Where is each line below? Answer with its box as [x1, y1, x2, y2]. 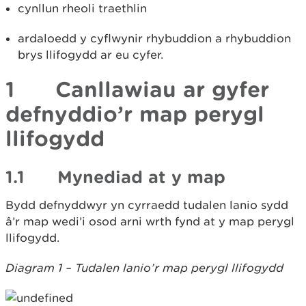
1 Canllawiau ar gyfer [5, 76, 269, 101]
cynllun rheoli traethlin [18, 1, 147, 15]
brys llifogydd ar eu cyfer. [18, 48, 163, 61]
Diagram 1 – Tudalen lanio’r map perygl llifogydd [5, 261, 283, 275]
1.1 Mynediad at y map [5, 167, 225, 186]
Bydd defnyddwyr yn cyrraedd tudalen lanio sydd [5, 198, 288, 212]
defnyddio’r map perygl [5, 101, 264, 126]
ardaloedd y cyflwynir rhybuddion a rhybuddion [18, 31, 291, 45]
